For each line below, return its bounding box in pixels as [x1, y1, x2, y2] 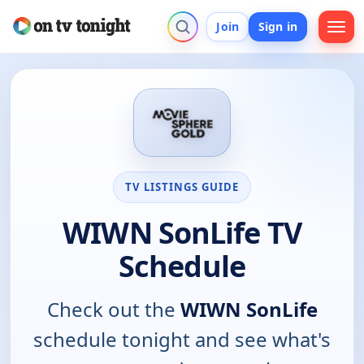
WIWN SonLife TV [63, 212, 301, 253]
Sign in [258, 18, 297, 34]
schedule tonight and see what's [33, 325, 331, 353]
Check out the [46, 295, 180, 323]
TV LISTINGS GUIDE [124, 179, 240, 194]
